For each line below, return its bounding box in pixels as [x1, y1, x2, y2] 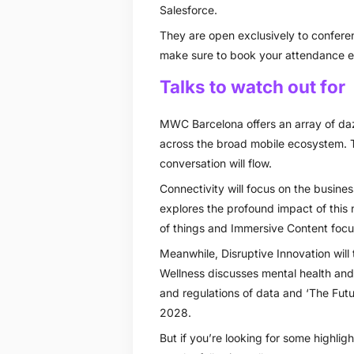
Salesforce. [159, 2, 217, 17]
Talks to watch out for [159, 75, 345, 97]
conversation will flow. [159, 156, 272, 170]
